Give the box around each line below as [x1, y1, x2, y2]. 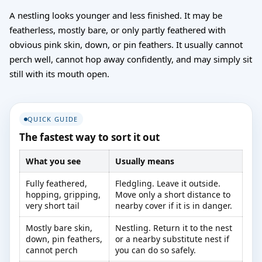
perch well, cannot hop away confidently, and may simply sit [9, 53, 252, 65]
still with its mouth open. [9, 67, 109, 80]
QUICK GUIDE [27, 115, 78, 124]
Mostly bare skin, [26, 222, 92, 234]
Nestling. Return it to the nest [115, 222, 232, 234]
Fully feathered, [26, 178, 87, 189]
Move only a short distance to [115, 189, 230, 201]
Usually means [115, 156, 174, 167]
